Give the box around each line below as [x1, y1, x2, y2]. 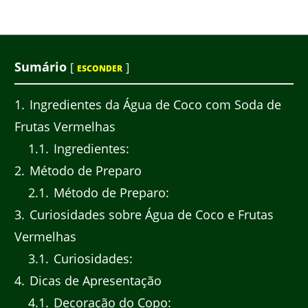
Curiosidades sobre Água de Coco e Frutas [26, 206, 274, 223]
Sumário [14, 58, 67, 75]
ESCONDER [77, 62, 122, 74]
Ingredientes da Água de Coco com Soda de [26, 96, 281, 113]
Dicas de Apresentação [26, 272, 162, 289]
